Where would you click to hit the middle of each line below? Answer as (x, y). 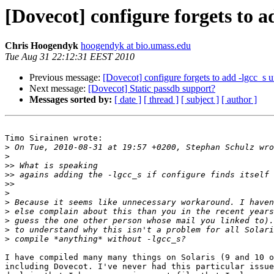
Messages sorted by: (71, 100)
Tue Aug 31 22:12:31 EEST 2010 (70, 57)
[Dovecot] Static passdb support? (152, 89)
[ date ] (128, 100)
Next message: (59, 89)
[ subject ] (200, 100)
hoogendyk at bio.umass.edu (136, 46)
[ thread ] (161, 100)
